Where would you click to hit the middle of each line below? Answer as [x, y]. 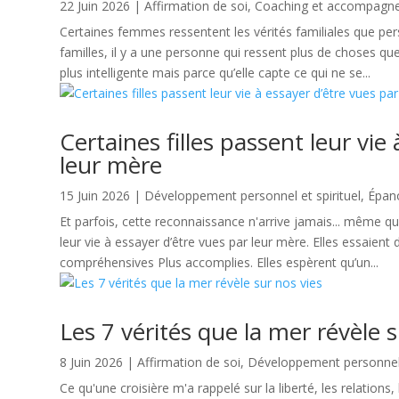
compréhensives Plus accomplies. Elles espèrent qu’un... [220, 263]
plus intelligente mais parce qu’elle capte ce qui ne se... [216, 73]
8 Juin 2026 [92, 362]
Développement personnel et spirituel [253, 196]
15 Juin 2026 [95, 196]
